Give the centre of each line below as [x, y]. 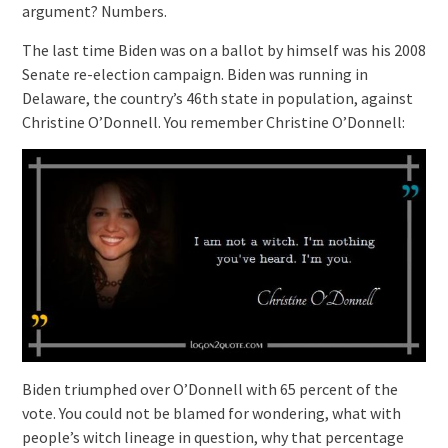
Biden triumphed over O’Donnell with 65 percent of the [209, 388]
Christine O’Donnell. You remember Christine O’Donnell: [213, 122]
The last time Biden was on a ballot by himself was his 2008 [223, 50]
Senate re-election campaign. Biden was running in [194, 74]
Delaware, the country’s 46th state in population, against [217, 98]
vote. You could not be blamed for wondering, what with [211, 412]
